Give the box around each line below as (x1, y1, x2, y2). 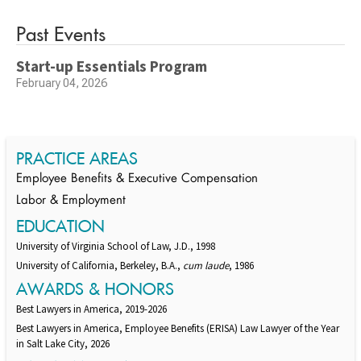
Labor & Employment (16, 195, 126, 208)
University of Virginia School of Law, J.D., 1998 (16, 239, 215, 254)
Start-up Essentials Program (16, 56, 207, 77)
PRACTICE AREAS (16, 148, 138, 169)
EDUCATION (16, 216, 105, 237)
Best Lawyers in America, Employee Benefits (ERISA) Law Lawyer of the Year (16, 322, 339, 336)
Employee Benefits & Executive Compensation (16, 173, 258, 186)
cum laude (183, 259, 229, 273)
